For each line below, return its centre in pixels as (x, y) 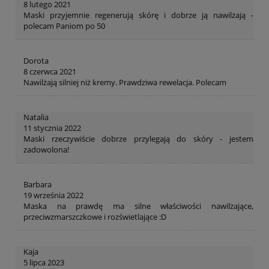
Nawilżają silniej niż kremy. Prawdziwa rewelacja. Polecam (125, 83)
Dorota (36, 61)
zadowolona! (46, 150)
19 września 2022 (53, 195)
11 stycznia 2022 (52, 128)
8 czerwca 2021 (50, 72)
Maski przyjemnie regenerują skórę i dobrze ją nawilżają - (138, 15)
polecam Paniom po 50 (64, 26)
